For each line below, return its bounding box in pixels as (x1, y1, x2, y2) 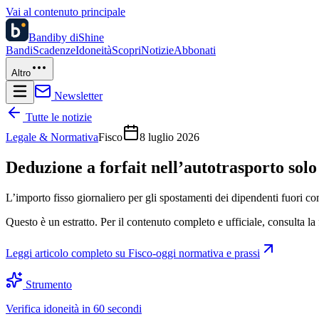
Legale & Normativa (6, 131, 98, 143)
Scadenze (33, 44, 75, 56)
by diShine (56, 31, 104, 43)
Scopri (112, 44, 141, 56)
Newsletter (51, 90, 103, 102)
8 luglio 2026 (140, 131, 199, 143)
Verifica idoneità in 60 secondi (6, 302, 142, 315)
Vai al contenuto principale (6, 6, 125, 18)
